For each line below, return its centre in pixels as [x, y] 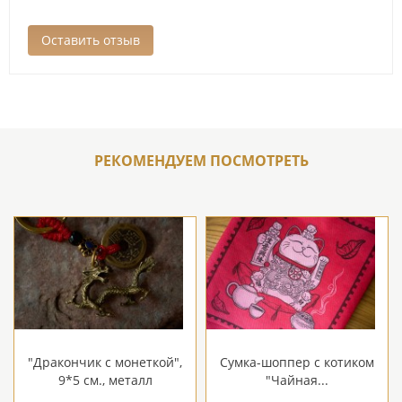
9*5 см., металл [105, 380]
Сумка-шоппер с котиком [297, 362]
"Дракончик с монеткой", [105, 362]
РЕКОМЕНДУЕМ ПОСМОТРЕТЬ [201, 161]
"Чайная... [297, 380]
